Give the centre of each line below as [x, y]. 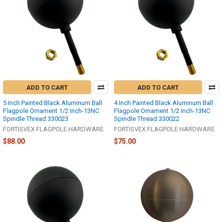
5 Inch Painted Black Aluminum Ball [53, 103]
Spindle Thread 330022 [147, 119]
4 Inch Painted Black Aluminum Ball [164, 103]
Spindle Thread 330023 [36, 119]
